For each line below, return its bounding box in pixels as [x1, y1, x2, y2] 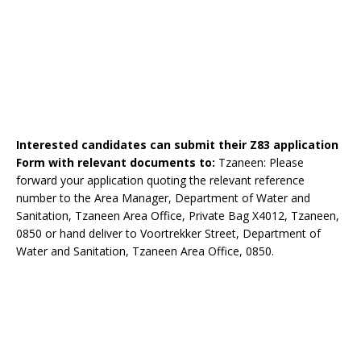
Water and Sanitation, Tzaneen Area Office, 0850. [16, 243, 274, 259]
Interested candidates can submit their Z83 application [16, 137, 338, 152]
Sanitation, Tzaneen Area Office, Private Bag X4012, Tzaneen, [16, 208, 339, 223]
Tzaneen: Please [218, 155, 304, 170]
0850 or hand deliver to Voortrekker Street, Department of [16, 226, 321, 241]
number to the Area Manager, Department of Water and [16, 190, 310, 205]
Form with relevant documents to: [16, 155, 218, 170]
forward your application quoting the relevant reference [16, 172, 305, 188]
